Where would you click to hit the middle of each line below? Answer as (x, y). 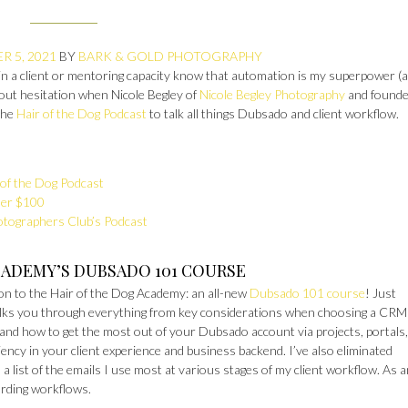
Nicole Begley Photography (272, 94)
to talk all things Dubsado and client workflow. (273, 113)
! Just (381, 293)
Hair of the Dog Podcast (82, 113)
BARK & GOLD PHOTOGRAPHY (171, 56)
